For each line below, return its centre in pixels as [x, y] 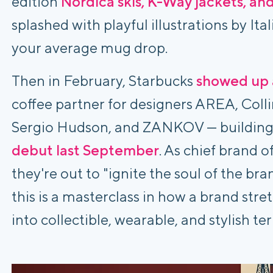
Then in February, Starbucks [104, 81]
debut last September [85, 150]
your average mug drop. [90, 48]
